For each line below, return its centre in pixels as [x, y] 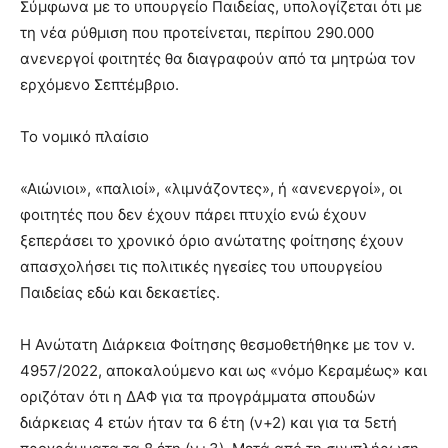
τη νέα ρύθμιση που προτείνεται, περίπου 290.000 [197, 32]
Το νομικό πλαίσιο [84, 136]
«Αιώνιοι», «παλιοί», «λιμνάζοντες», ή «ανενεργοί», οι [211, 188]
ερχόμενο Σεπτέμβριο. [99, 84]
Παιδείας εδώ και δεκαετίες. [120, 292]
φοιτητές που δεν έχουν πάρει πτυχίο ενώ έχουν [193, 214]
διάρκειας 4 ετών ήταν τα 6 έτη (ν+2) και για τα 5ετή [208, 422]
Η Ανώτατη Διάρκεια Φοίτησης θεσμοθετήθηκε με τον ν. [217, 344]
